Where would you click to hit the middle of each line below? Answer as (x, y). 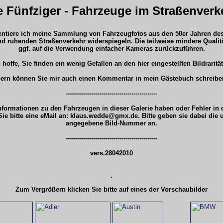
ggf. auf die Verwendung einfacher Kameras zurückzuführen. (111, 49)
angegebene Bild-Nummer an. (111, 123)
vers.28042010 (111, 153)
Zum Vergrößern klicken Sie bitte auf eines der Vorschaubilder (111, 189)
